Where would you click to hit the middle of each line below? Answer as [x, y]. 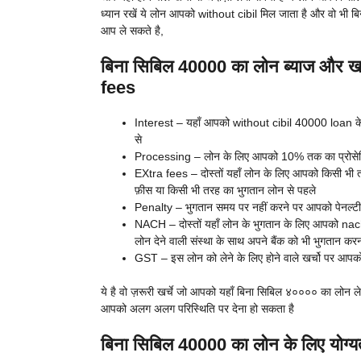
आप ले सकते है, [132, 31]
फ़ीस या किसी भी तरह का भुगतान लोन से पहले [225, 191]
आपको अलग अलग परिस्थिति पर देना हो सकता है [197, 309]
